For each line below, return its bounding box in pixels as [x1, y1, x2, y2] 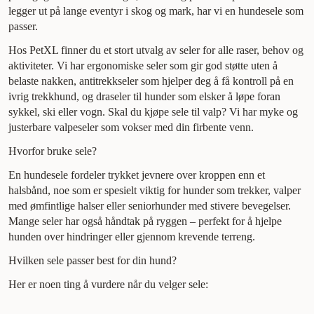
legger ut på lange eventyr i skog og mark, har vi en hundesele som [8, 5, 303, 18]
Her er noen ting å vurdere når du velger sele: [8, 278, 208, 291]
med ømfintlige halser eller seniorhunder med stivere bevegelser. [8, 200, 291, 212]
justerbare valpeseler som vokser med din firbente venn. [8, 121, 254, 134]
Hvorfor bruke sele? [8, 145, 97, 158]
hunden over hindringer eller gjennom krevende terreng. [8, 231, 255, 243]
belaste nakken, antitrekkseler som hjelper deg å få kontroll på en [8, 75, 294, 88]
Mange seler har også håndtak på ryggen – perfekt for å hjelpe [8, 215, 282, 228]
